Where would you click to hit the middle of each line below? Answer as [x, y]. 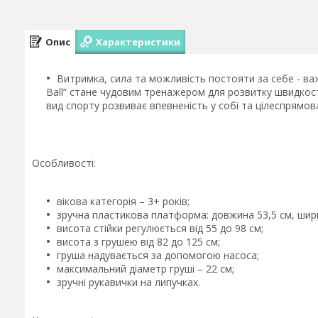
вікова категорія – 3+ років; [123, 201]
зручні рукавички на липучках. [128, 282]
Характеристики [138, 42]
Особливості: [64, 163]
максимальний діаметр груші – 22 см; [146, 269]
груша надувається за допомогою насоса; [158, 255]
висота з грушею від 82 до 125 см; [138, 242]
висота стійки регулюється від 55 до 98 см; [160, 228]
